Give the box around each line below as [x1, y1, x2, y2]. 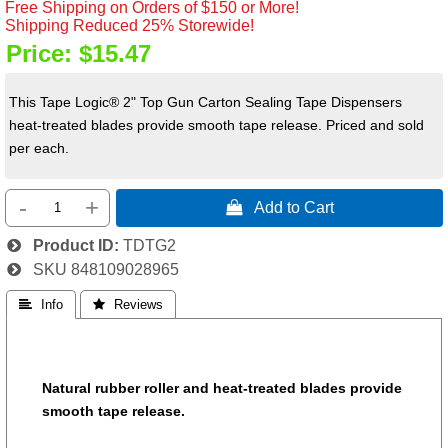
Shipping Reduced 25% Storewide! [5, 16, 255, 34]
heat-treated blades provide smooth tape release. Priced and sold [9, 117, 425, 134]
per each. [9, 140, 70, 157]
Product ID [21, 236, 114, 254]
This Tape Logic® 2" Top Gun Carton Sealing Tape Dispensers [9, 94, 403, 111]
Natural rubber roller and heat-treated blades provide [42, 379, 403, 396]
